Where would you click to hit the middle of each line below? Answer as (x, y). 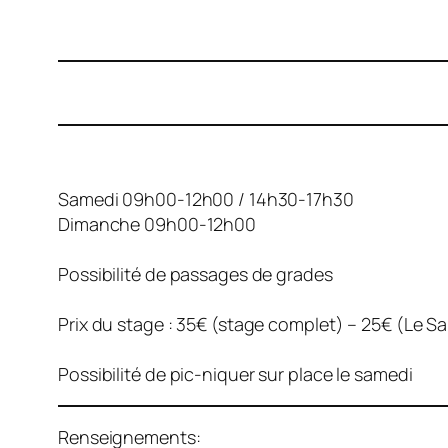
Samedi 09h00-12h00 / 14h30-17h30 (206, 198)
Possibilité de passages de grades (195, 273)
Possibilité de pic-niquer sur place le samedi (235, 373)
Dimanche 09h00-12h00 (157, 223)
